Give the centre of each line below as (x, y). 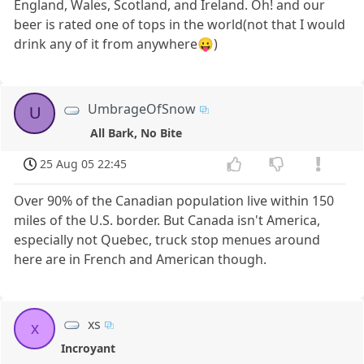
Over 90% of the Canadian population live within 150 (174, 200)
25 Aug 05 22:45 (84, 163)
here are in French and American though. (141, 259)
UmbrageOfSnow (142, 108)
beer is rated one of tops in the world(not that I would (180, 24)
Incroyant (89, 348)
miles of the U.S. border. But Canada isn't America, (167, 220)
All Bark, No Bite (136, 133)
